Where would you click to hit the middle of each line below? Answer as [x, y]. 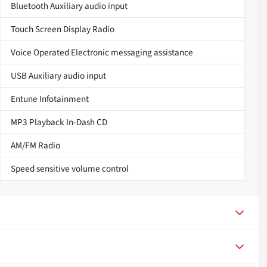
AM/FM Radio [35, 145]
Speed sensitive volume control [69, 168]
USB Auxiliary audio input [58, 75]
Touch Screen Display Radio [62, 29]
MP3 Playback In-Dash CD [59, 122]
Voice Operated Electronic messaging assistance [102, 52]
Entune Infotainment [49, 99]
